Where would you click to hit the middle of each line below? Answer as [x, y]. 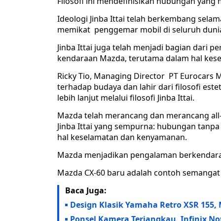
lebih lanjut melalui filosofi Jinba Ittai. [126, 98]
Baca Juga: [86, 191]
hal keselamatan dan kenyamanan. [122, 137]
